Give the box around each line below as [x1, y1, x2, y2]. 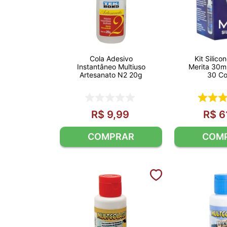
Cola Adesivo [89, 54, 133, 63]
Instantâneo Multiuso [77, 62, 145, 71]
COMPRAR [88, 131, 134, 142]
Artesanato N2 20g [80, 70, 142, 80]
